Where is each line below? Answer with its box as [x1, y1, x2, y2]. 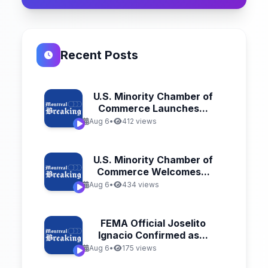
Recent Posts [60, 47, 138, 62]
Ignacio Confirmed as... [98, 229, 208, 241]
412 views [122, 116, 157, 126]
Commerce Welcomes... [96, 165, 210, 178]
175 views [122, 243, 157, 252]
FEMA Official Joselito [100, 217, 206, 229]
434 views [122, 179, 159, 189]
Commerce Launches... [98, 102, 208, 114]
